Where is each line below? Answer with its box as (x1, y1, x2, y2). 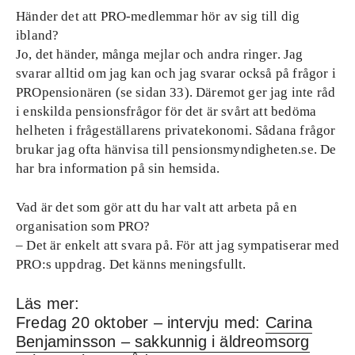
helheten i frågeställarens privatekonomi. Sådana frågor (16, 123, 336, 138)
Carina (265, 314, 313, 331)
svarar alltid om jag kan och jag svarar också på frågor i (16, 66, 336, 81)
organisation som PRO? (16, 219, 151, 234)
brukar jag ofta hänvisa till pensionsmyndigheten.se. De (16, 142, 337, 157)
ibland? (16, 28, 59, 43)
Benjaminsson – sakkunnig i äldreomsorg (16, 333, 310, 350)
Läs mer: (16, 295, 80, 312)
